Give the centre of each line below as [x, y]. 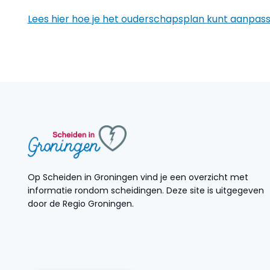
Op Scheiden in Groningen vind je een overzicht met [138, 177]
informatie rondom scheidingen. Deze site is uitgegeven [146, 190]
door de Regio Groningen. [80, 203]
